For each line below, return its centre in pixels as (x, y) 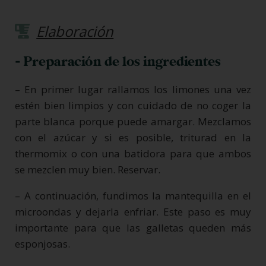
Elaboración (75, 31)
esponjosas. (42, 243)
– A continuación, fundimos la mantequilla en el (133, 195)
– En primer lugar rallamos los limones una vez (133, 89)
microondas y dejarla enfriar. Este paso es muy (133, 211)
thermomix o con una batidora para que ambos (133, 153)
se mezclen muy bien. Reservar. (88, 169)
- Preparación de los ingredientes (118, 61)
